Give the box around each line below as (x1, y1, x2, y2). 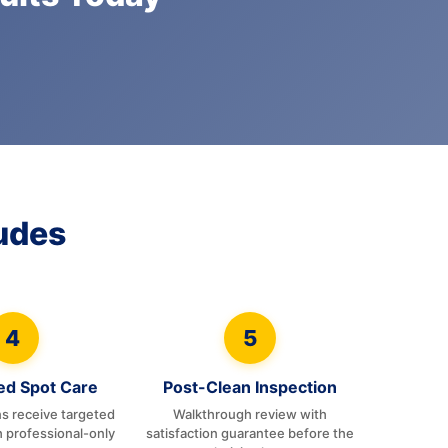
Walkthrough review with (172, 406, 327, 422)
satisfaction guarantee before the (145, 425, 354, 441)
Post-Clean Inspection (162, 377, 337, 397)
